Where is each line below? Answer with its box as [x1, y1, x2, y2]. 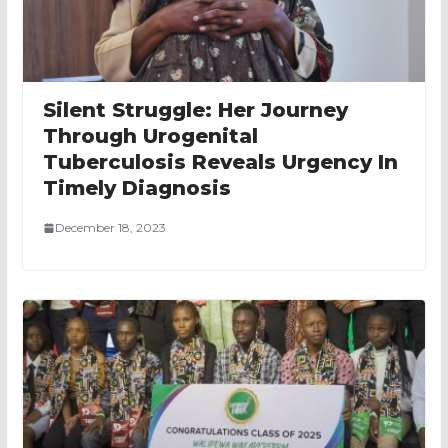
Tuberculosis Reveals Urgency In [42, 150, 398, 175]
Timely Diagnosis [42, 176, 231, 201]
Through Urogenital [42, 124, 258, 149]
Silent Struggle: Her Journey [42, 98, 348, 123]
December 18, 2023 [54, 220, 166, 236]
